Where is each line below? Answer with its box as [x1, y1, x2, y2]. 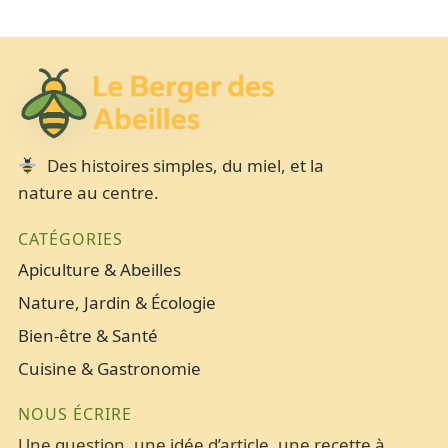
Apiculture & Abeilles [17, 258, 181, 282]
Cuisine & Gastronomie [17, 357, 201, 381]
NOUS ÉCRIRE [17, 403, 132, 426]
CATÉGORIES [17, 228, 123, 251]
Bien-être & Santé [17, 324, 158, 348]
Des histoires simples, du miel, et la [43, 154, 325, 178]
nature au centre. [17, 181, 159, 205]
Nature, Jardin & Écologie [17, 291, 216, 315]
